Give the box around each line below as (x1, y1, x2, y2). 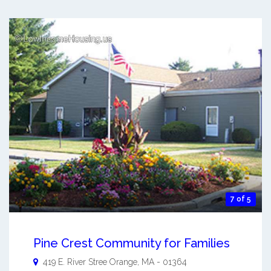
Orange (109, 256, 137, 267)
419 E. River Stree (43, 256, 107, 267)
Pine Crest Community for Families (33, 235, 230, 250)
